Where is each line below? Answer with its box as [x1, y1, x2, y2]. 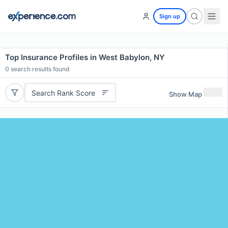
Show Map [169, 90, 202, 98]
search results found [9, 65, 70, 73]
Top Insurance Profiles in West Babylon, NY [5, 52, 165, 62]
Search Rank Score [31, 88, 95, 97]
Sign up [159, 13, 180, 20]
